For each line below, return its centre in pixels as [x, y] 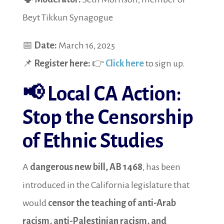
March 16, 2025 [86, 45]
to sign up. [164, 63]
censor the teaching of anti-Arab [112, 203]
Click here [124, 63]
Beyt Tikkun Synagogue [67, 17]
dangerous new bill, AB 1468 [86, 167]
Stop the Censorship [108, 118]
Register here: [62, 63]
